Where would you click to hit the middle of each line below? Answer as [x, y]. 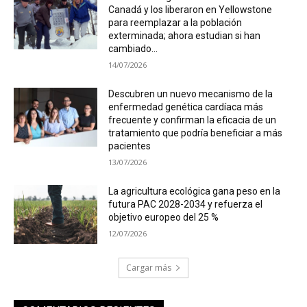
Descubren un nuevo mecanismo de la [191, 94]
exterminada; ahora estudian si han [185, 36]
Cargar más [149, 268]
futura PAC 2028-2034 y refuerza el [186, 205]
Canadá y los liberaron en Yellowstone [191, 10]
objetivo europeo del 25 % [164, 218]
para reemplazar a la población [175, 23]
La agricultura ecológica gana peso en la [195, 192]
